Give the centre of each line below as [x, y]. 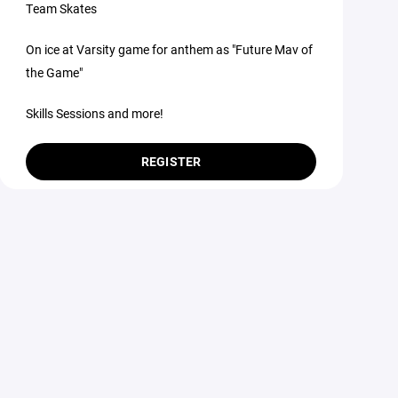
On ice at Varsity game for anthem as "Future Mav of [170, 49]
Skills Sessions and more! [95, 113]
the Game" [55, 72]
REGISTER [171, 161]
